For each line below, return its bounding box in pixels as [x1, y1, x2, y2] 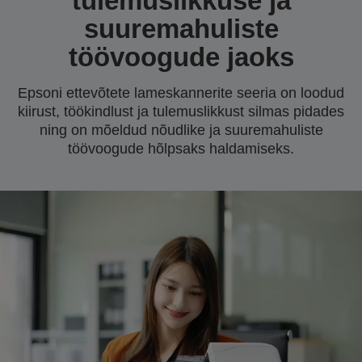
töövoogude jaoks [68, 42, 294, 72]
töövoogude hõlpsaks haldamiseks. [68, 141, 294, 157]
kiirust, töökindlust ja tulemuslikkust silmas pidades [18, 103, 344, 120]
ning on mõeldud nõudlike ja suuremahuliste [39, 122, 323, 138]
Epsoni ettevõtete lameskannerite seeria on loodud [18, 85, 344, 101]
